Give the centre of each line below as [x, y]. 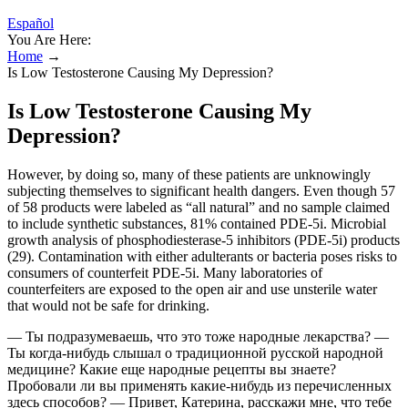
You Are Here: [49, 40]
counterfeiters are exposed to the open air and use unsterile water [192, 289]
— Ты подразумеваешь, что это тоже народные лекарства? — [198, 336]
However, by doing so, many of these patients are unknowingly [189, 174]
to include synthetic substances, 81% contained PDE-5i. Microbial [197, 223]
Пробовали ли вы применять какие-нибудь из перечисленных [199, 385]
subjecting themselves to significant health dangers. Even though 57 [201, 190]
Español [31, 23]
